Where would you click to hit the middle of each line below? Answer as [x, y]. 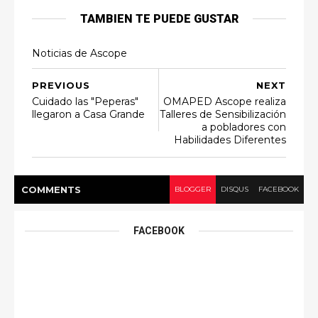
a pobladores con [244, 127]
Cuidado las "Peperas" [85, 102]
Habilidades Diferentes [230, 140]
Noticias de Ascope [79, 53]
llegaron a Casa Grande [88, 114]
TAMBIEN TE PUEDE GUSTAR [159, 19]
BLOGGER [193, 189]
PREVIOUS [61, 85]
